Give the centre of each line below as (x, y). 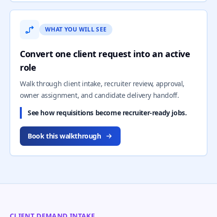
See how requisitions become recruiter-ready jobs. (107, 113)
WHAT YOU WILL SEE (76, 29)
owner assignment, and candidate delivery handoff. (100, 95)
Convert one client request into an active (105, 54)
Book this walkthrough (64, 136)
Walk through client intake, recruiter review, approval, (102, 84)
